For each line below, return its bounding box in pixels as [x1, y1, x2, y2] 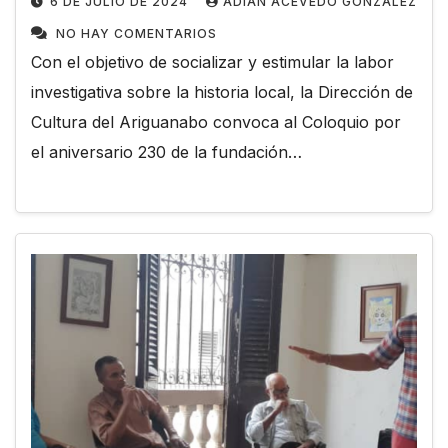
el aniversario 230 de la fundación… [31, 141, 302, 162]
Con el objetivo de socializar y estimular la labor [31, 51, 394, 72]
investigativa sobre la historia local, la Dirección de [31, 81, 413, 102]
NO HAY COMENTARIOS [56, 25, 217, 41]
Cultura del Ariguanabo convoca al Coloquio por [31, 111, 401, 132]
